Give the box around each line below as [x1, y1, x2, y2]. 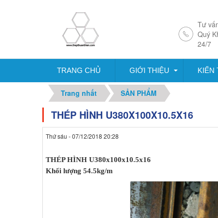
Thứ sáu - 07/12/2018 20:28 [46, 132, 119, 141]
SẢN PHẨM [121, 88, 157, 98]
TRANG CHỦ [56, 66, 101, 74]
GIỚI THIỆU [129, 66, 169, 74]
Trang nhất [61, 88, 97, 98]
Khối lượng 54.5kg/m [46, 167, 113, 175]
